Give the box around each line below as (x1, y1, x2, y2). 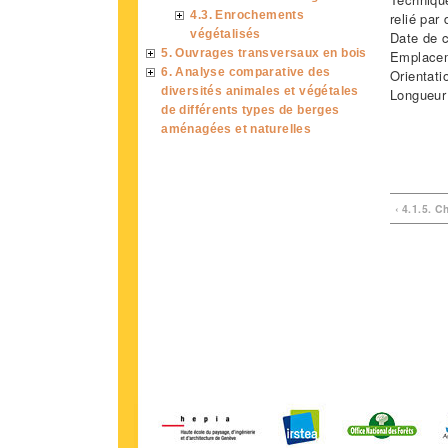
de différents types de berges (161, 102, 340, 116)
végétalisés (190, 26, 261, 40)
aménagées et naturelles (161, 121, 312, 135)
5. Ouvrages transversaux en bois (161, 45, 367, 59)
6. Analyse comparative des (161, 64, 331, 78)
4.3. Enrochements (190, 7, 305, 21)
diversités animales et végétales (161, 83, 359, 97)
